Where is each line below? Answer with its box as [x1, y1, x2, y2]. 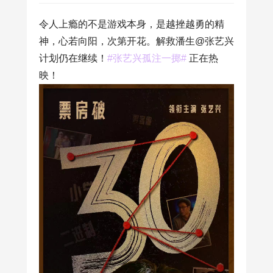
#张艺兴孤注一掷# [107, 53, 189, 63]
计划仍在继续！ [39, 53, 107, 63]
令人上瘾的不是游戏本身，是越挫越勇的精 [39, 19, 224, 29]
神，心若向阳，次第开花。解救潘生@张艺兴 [39, 36, 234, 46]
